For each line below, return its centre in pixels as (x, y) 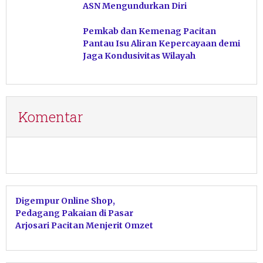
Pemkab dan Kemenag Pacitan (149, 31)
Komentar (51, 117)
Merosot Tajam (48, 238)
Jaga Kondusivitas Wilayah (139, 56)
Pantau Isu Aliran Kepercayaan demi (161, 44)
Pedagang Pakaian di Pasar (74, 213)
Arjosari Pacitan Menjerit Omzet (84, 226)
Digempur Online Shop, (65, 201)
